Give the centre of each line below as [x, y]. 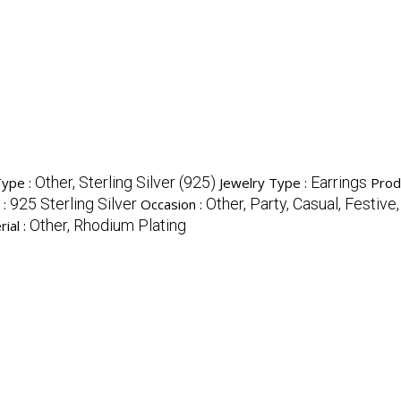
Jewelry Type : [265, 183]
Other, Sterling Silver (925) [125, 183]
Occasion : [173, 205]
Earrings [339, 183]
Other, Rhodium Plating [108, 226]
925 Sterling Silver [73, 204]
